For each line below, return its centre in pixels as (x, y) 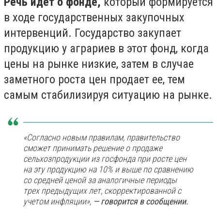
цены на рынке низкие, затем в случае (99, 64)
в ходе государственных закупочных (94, 17)
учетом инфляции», (58, 201)
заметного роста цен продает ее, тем (94, 79)
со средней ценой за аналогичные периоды (100, 180)
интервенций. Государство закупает (93, 33)
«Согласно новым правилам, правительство (101, 137)
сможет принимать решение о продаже (93, 148)
